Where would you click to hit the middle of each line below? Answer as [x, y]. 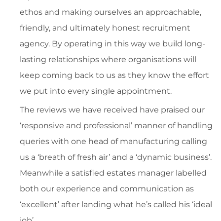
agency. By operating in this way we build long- [112, 44]
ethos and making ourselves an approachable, [110, 12]
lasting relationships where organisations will [108, 60]
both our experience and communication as [107, 189]
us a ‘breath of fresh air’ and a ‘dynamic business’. [116, 157]
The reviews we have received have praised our [112, 110]
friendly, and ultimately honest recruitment [105, 28]
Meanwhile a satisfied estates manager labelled [113, 173]
